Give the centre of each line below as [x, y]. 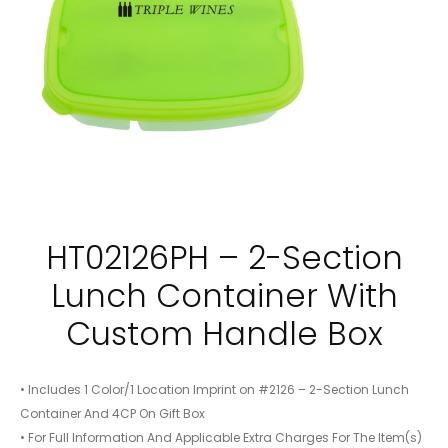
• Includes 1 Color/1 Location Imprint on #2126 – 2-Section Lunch [214, 389]
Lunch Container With [224, 295]
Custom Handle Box [224, 333]
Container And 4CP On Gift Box [112, 413]
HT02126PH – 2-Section [224, 257]
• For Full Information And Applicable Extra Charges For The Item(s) [221, 437]
